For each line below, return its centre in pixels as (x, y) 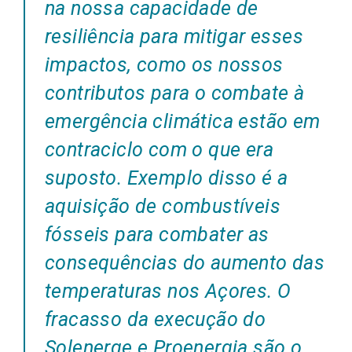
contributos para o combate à (175, 93)
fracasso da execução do (156, 319)
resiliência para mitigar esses (174, 36)
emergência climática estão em (183, 121)
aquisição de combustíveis (163, 206)
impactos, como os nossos (164, 64)
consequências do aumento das (185, 262)
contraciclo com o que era (159, 149)
